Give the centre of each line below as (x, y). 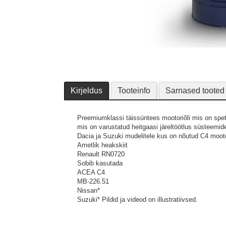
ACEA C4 (91, 172)
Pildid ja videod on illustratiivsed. (150, 200)
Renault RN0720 (101, 154)
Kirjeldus (87, 91)
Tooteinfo (134, 91)
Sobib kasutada (100, 163)
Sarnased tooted (195, 91)
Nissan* (89, 190)
